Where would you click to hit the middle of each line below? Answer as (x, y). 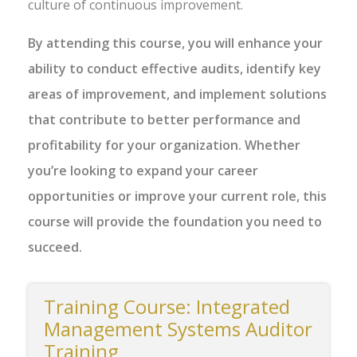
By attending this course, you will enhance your (175, 43)
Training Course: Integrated (167, 306)
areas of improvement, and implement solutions (177, 94)
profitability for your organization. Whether (164, 145)
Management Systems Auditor (178, 329)
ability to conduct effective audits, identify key (175, 69)
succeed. (55, 247)
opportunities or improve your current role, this (177, 196)
